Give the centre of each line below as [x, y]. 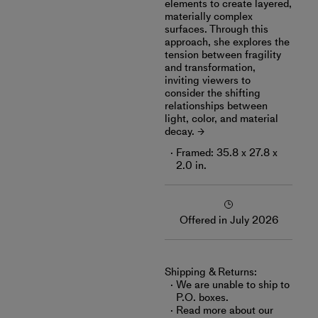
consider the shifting [213, 93]
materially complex [209, 16]
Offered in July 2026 [229, 220]
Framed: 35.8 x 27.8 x [227, 153]
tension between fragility [223, 55]
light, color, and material [221, 119]
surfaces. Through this [216, 29]
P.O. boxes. [202, 297]
